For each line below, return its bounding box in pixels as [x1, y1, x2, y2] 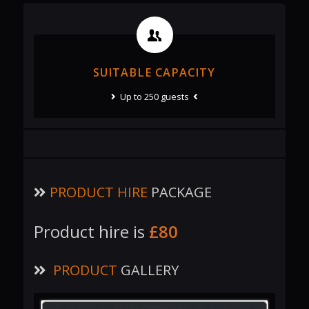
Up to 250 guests [115, 90, 193, 103]
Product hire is [33, 219, 149, 243]
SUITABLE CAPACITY [93, 65, 216, 81]
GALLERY [117, 260, 179, 279]
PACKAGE [147, 183, 212, 202]
